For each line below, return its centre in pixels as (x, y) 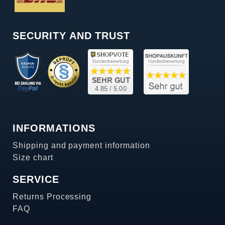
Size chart (33, 157)
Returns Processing (52, 196)
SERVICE (36, 179)
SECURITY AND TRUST (72, 35)
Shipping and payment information (81, 145)
